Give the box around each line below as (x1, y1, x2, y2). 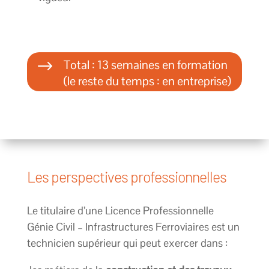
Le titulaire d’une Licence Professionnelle (26, 203, 214, 217)
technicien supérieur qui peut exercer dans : (26, 235, 228, 250)
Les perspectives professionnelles (26, 167, 226, 186)
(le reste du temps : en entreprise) (63, 73, 231, 89)
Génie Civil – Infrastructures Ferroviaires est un (26, 219, 240, 234)
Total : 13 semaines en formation (63, 56, 228, 73)
